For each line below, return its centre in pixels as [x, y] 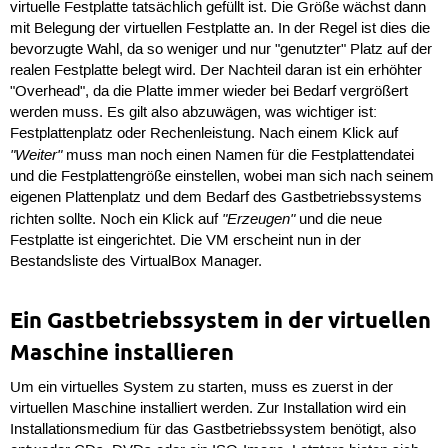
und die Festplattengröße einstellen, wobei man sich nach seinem [221, 176]
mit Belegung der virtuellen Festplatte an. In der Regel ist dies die [219, 28]
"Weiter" [35, 154]
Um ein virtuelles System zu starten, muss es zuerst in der [201, 388]
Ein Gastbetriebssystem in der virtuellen [220, 319]
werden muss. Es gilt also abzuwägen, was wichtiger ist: [193, 112]
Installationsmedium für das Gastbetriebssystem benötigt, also [212, 430]
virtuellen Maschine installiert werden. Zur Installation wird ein [207, 409]
